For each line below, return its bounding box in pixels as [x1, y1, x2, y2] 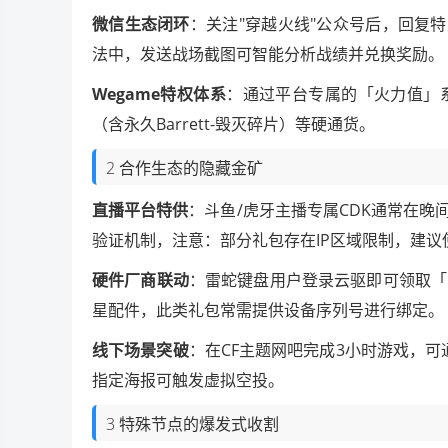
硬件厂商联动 [92, 268, 189, 291]
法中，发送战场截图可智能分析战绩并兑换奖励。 [92, 42, 444, 65]
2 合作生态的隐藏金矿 [106, 156, 263, 179]
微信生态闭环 [92, 12, 190, 35]
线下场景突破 [92, 338, 189, 361]
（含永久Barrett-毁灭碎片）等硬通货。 [92, 112, 375, 135]
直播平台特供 [92, 198, 189, 221]
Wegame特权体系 [92, 82, 227, 105]
